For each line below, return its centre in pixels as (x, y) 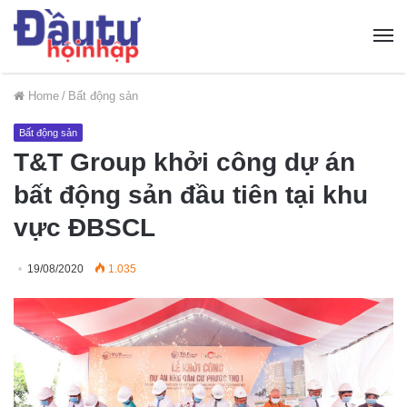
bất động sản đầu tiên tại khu (191, 194)
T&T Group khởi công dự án (184, 162)
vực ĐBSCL (84, 227)
